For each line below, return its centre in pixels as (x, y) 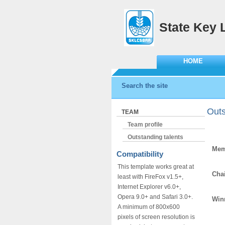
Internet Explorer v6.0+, (149, 187)
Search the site (145, 86)
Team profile (145, 125)
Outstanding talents (155, 137)
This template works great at (156, 167)
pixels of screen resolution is (156, 217)
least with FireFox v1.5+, (150, 177)
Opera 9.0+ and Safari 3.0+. (155, 197)
